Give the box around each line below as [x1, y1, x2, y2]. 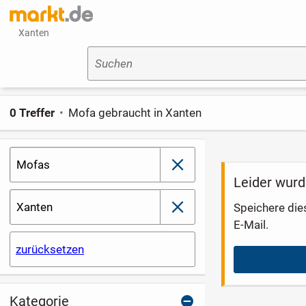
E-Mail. [234, 217, 269, 232]
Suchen [94, 57, 133, 71]
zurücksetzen [16, 242, 85, 257]
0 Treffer [9, 105, 55, 120]
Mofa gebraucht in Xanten [68, 105, 202, 120]
